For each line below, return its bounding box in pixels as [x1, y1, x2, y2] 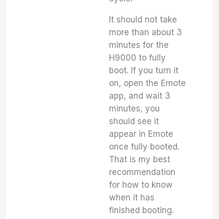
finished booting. [109, 205, 175, 215]
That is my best [109, 154, 171, 164]
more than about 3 [109, 27, 182, 37]
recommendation [109, 167, 176, 177]
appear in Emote [109, 129, 174, 139]
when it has [109, 193, 155, 202]
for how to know [109, 180, 173, 190]
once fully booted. [109, 142, 180, 152]
